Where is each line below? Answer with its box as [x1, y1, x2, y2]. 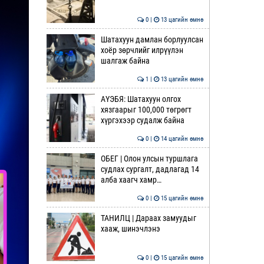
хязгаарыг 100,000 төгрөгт [100, 105, 192, 114]
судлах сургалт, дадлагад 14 [100, 164, 199, 174]
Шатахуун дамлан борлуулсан [100, 35, 203, 44]
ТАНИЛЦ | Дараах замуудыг [100, 213, 196, 223]
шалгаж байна [100, 56, 150, 65]
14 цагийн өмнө [159, 135, 203, 143]
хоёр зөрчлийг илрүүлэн [100, 45, 183, 55]
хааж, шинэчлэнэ [100, 224, 160, 233]
